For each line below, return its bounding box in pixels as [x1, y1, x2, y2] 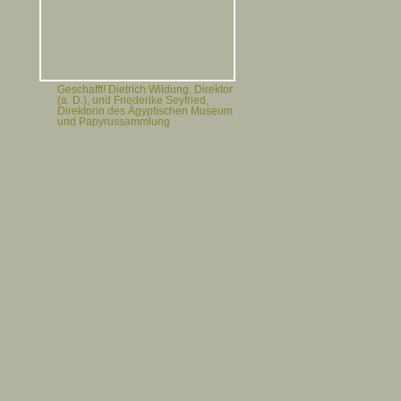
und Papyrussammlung [56, 116, 170, 128]
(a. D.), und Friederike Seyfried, [56, 95, 209, 107]
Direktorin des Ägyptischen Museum [56, 106, 233, 117]
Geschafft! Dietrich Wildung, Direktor [56, 84, 233, 96]
